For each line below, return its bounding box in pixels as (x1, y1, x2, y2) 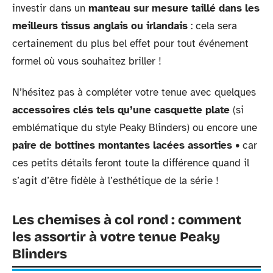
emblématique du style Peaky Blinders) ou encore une (12, 121, 257, 134)
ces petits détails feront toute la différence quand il (12, 157, 249, 169)
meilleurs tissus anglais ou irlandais (12, 19, 188, 32)
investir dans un (12, 1, 88, 15)
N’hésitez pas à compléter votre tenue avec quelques (12, 86, 256, 99)
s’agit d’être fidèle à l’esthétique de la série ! (12, 174, 219, 187)
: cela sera (188, 19, 237, 32)
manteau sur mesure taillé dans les (88, 1, 260, 15)
